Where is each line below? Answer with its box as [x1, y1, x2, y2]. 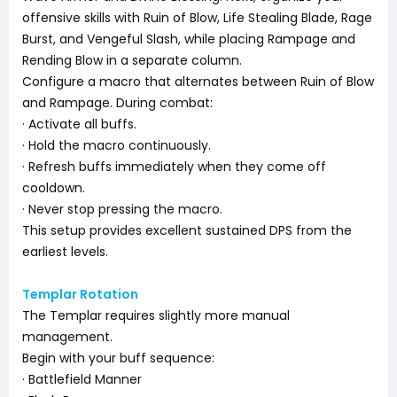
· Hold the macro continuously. [22, 136, 211, 155]
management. [22, 328, 113, 346]
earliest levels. [22, 243, 108, 261]
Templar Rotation [22, 285, 138, 304]
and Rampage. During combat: [22, 94, 213, 113]
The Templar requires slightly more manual [22, 307, 290, 325]
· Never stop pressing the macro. [22, 200, 222, 219]
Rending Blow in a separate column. [22, 51, 242, 70]
